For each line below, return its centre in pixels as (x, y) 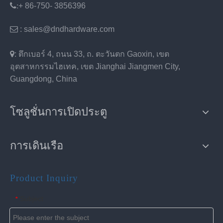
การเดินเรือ (37, 145)
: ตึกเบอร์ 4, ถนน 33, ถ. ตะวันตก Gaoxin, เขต (92, 54)
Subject (32, 198)
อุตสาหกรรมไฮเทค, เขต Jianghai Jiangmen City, (95, 66)
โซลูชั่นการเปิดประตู (58, 111)
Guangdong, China (44, 79)
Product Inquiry (44, 178)
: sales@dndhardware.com (66, 29)
